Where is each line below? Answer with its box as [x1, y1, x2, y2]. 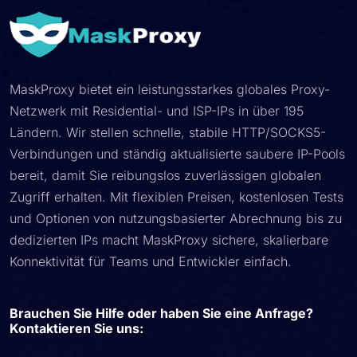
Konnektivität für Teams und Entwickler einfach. [10, 253, 292, 269]
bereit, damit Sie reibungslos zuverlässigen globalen [10, 167, 321, 183]
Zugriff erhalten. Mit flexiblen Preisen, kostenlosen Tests [10, 189, 343, 205]
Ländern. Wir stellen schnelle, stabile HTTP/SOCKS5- [10, 124, 326, 140]
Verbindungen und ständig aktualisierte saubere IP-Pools [10, 146, 345, 162]
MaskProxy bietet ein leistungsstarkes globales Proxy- [10, 81, 330, 97]
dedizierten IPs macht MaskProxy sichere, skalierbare [10, 232, 328, 248]
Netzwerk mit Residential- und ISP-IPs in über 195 [10, 103, 304, 119]
